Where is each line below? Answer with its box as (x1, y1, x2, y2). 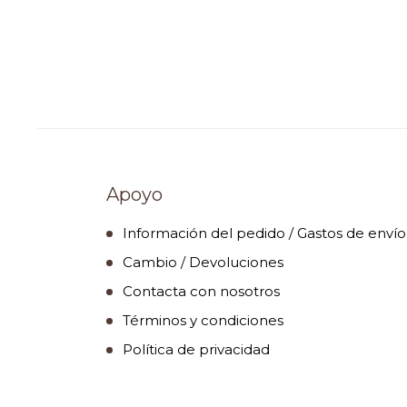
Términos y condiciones (123, 312, 283, 330)
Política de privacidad (123, 341, 270, 359)
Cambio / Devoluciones (123, 253, 283, 272)
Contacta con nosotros (123, 283, 280, 301)
